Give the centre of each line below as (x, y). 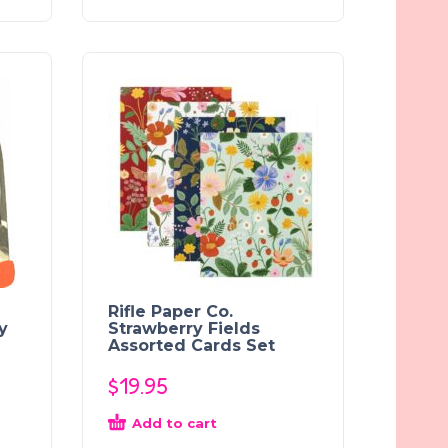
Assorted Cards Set (191, 345)
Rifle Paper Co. (170, 311)
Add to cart (174, 422)
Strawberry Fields (184, 328)
